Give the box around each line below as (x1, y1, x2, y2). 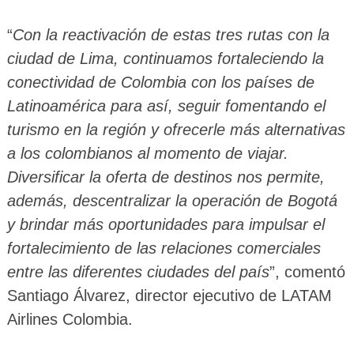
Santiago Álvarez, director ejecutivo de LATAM (6, 287, 332, 305)
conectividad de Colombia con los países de (6, 73, 314, 92)
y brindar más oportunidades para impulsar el (6, 216, 325, 234)
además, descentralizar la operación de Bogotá (6, 192, 337, 210)
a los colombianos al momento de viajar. (6, 145, 288, 163)
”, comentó (269, 263, 345, 281)
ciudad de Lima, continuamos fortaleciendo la (6, 50, 324, 68)
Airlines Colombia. (6, 311, 133, 329)
